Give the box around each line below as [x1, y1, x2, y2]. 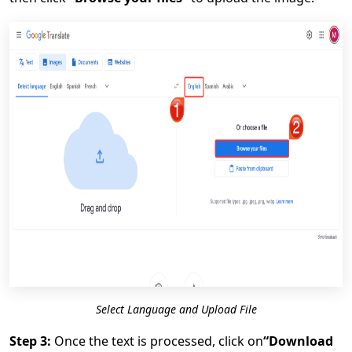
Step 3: [9, 332, 51, 350]
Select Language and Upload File [95, 302, 257, 317]
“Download [263, 332, 333, 350]
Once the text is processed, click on [51, 332, 263, 350]
